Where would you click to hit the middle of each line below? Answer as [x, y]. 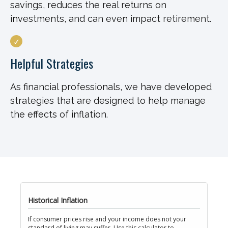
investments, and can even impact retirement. [111, 19]
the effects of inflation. [59, 114]
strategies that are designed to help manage [108, 101]
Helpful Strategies [52, 63]
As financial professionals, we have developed [111, 87]
